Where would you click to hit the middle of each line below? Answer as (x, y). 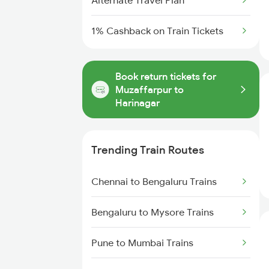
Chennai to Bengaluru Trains (154, 181)
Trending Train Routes (148, 150)
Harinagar (138, 103)
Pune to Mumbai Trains (142, 243)
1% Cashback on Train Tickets (157, 31)
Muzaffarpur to (150, 89)
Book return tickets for (166, 76)
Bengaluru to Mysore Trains (153, 212)
